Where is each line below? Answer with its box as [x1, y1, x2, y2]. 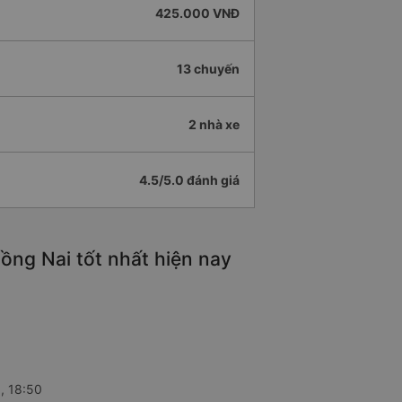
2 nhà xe [188, 117, 240, 133]
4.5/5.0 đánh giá [139, 172, 240, 188]
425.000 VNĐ [155, 5, 240, 22]
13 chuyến [177, 61, 240, 77]
